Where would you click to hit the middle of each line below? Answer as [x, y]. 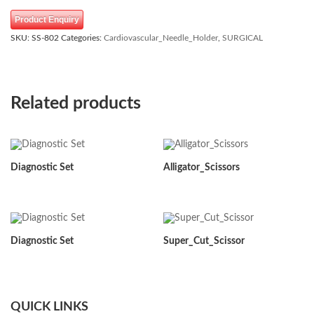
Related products [76, 103]
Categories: [82, 38]
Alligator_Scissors [201, 168]
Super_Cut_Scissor [204, 241]
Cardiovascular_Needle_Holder [161, 38]
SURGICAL [243, 38]
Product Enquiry [47, 20]
